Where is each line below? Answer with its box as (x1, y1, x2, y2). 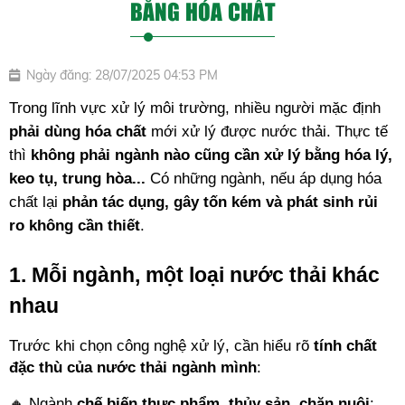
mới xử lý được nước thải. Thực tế (146, 122, 388, 140)
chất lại (9, 193, 62, 211)
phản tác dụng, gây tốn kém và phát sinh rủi (62, 193, 378, 211)
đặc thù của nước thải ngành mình (9, 358, 257, 376)
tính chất (314, 336, 377, 354)
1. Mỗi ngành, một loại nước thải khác (9, 263, 380, 287)
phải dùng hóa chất (9, 122, 146, 140)
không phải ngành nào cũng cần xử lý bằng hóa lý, (31, 146, 392, 164)
